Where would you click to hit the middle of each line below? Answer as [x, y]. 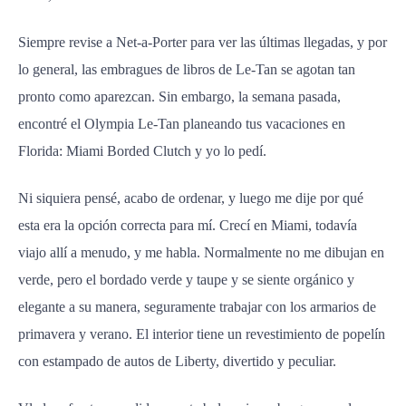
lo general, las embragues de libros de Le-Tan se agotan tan [187, 69]
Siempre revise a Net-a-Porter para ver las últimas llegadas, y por [203, 42]
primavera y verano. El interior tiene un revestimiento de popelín [202, 334]
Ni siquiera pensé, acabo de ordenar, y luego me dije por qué [191, 198]
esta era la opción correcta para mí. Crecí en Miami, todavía [188, 225]
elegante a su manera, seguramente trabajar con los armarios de [197, 307]
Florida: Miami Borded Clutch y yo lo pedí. [142, 151]
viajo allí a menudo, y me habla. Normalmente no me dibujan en [201, 252]
